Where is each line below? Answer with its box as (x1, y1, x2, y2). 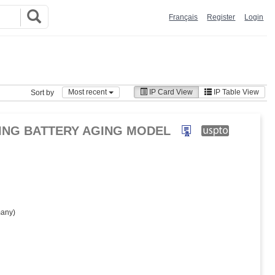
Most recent (68, 87, 109, 96)
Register (207, 13, 236, 21)
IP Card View (147, 88, 193, 97)
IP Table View (212, 88, 260, 97)
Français (169, 13, 198, 21)
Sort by (31, 88, 55, 97)
